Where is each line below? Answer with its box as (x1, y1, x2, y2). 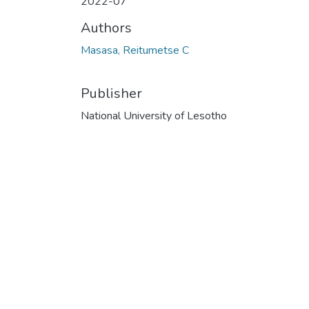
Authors (81, 19, 132, 37)
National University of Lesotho (81, 108, 227, 123)
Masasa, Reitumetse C (81, 43, 189, 58)
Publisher (81, 84, 142, 103)
